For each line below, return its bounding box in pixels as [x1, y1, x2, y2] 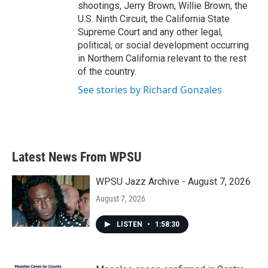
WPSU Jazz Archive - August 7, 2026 [96, 176, 251, 187]
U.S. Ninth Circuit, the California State [78, 13, 230, 25]
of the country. [78, 66, 136, 77]
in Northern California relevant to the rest [78, 53, 246, 64]
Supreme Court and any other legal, [78, 26, 223, 38]
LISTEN [117, 220, 144, 229]
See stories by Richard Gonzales [78, 83, 222, 96]
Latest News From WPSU [12, 150, 142, 165]
